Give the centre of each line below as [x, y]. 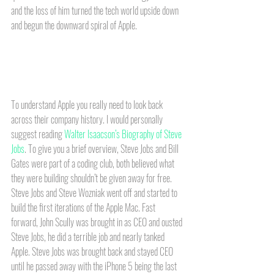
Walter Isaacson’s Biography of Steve [124, 134]
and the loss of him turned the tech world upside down [96, 10]
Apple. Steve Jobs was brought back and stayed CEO [93, 251]
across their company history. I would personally [88, 119]
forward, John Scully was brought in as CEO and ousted [98, 222]
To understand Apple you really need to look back [88, 104]
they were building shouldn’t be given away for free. [92, 178]
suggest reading [38, 134]
